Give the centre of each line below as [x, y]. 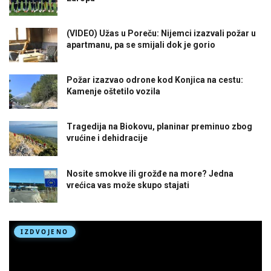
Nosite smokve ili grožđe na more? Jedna [150, 173]
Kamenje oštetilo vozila [113, 92]
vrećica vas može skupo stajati [128, 185]
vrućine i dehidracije [107, 138]
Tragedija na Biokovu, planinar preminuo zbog [159, 127]
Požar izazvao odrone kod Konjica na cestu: [155, 80]
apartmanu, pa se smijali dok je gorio [141, 45]
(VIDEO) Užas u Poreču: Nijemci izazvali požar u [161, 34]
